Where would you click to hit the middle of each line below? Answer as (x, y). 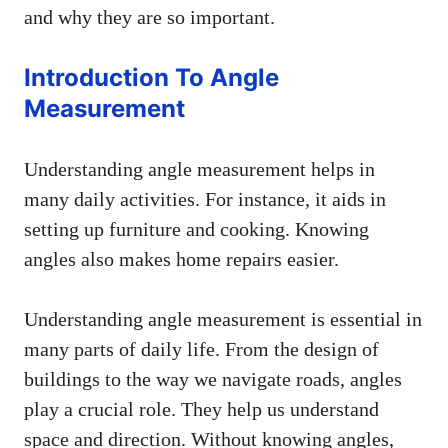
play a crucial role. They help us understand (201, 408)
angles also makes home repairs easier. (181, 258)
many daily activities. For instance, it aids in (205, 198)
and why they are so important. (149, 16)
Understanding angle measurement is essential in (223, 318)
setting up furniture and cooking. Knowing (196, 228)
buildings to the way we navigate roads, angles (213, 378)
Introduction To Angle (151, 77)
